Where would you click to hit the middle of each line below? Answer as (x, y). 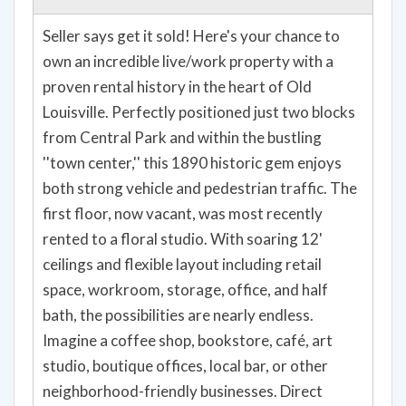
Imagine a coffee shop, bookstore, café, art (188, 302)
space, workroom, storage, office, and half (185, 251)
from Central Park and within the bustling (182, 99)
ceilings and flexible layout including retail (182, 226)
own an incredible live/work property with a (188, 23)
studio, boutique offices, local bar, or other (185, 327)
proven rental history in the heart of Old (177, 48)
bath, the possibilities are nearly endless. (178, 276)
